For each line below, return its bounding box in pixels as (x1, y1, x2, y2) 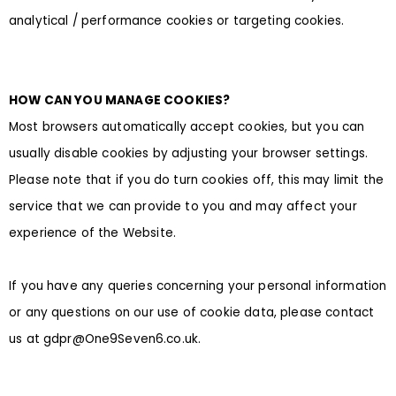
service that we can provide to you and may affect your (9, 198, 357, 216)
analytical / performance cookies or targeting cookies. (9, 12, 345, 30)
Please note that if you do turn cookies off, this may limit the (9, 171, 385, 189)
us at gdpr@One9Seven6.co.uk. (9, 331, 202, 348)
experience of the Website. (9, 225, 176, 242)
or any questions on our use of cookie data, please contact (9, 304, 375, 322)
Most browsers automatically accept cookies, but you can (9, 118, 365, 136)
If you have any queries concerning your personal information (9, 278, 387, 295)
